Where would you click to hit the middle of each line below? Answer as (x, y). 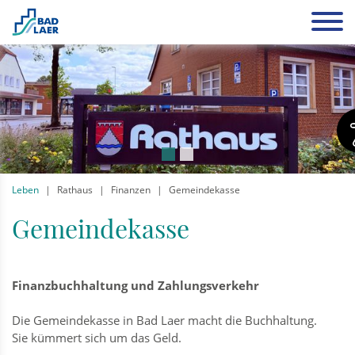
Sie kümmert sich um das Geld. (97, 337)
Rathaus (75, 189)
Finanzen (131, 189)
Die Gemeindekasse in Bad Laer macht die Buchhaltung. (164, 320)
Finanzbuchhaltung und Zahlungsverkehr (136, 285)
